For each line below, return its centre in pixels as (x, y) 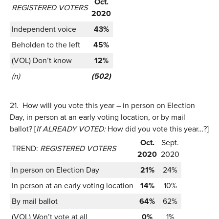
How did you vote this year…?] (157, 129)
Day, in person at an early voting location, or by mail (98, 117)
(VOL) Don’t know (42, 60)
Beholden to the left (46, 44)
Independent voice (44, 29)
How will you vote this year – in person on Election (109, 105)
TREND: (25, 148)
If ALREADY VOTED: (71, 129)
